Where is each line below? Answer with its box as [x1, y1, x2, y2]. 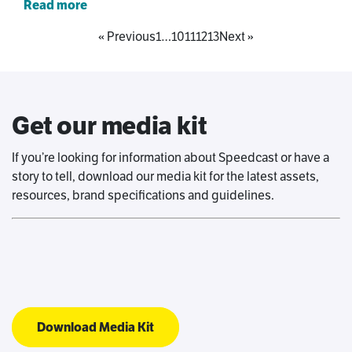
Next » [219, 28, 254, 45]
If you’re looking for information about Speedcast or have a [12, 149, 329, 166]
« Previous [98, 28, 156, 45]
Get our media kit [12, 109, 207, 141]
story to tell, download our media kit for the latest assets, [12, 168, 319, 185]
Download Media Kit [37, 318, 154, 335]
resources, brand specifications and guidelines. [12, 187, 274, 203]
